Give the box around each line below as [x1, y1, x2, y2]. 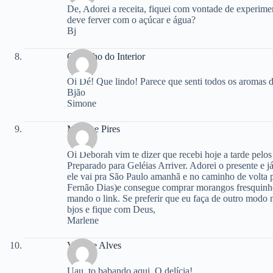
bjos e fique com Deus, [67, 204, 155, 214]
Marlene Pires [67, 124, 120, 135]
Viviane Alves [67, 240, 121, 251]
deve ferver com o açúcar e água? [67, 15, 196, 26]
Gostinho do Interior [67, 51, 145, 62]
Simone [67, 98, 96, 109]
